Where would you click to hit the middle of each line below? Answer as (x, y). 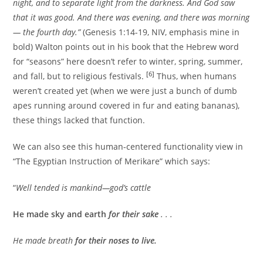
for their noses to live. (116, 241)
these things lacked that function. (79, 120)
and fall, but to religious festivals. (80, 76)
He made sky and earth (61, 214)
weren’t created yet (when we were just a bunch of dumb (125, 91)
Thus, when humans (196, 76)
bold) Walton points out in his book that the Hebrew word (126, 47)
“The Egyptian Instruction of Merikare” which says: (112, 161)
